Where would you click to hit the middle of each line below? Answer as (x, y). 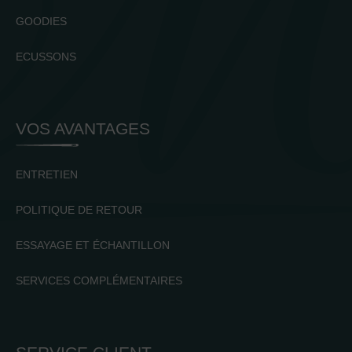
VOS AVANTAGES (83, 129)
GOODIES (41, 22)
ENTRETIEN (47, 175)
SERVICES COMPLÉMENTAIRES (99, 281)
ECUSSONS (46, 57)
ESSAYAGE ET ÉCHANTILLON (93, 246)
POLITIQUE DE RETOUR (79, 210)
